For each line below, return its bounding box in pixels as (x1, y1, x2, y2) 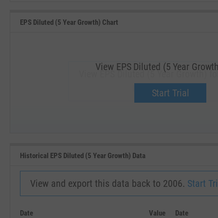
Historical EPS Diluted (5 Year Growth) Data (20, 151, 145, 160)
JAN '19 (151, 125, 166, 130)
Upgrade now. (132, 83, 185, 94)
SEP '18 (59, 125, 73, 130)
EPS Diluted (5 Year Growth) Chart (20, 18, 118, 27)
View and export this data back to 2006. (30, 178, 187, 189)
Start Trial (151, 87, 189, 99)
